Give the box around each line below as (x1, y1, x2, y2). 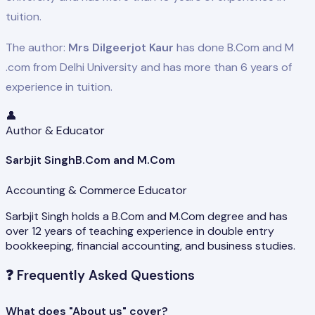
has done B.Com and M (174, 40, 294, 56)
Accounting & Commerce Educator (6, 182, 187, 198)
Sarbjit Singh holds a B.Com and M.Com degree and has (6, 208, 288, 224)
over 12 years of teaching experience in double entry (6, 223, 274, 238)
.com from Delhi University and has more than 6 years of (6, 60, 292, 75)
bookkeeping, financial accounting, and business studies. (6, 238, 295, 253)
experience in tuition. (6, 79, 112, 95)
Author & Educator (6, 123, 105, 139)
